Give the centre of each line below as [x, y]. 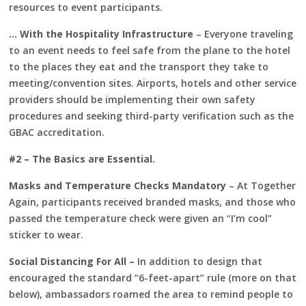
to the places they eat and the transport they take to [139, 66]
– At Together [261, 185]
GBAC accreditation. [57, 132]
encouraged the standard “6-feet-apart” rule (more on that [153, 277]
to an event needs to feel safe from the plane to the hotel [150, 50]
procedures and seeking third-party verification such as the [152, 115]
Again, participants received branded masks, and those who [153, 201]
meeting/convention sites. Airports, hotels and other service [153, 83]
